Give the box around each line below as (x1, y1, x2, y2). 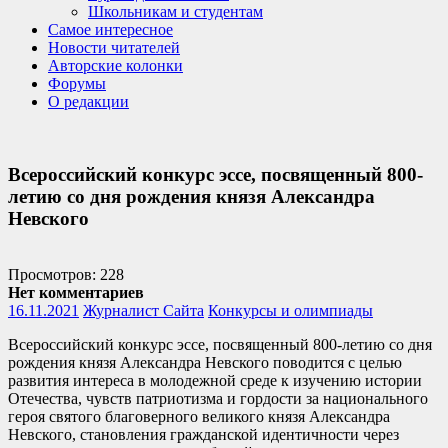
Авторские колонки (48, 57, 183, 74)
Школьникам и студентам (88, 3, 263, 20)
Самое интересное (48, 21, 173, 38)
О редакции (48, 93, 129, 110)
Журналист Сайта (83, 302, 204, 320)
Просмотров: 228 (8, 266, 124, 284)
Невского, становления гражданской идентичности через (8, 426, 399, 444)
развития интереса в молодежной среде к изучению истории (8, 372, 422, 390)
